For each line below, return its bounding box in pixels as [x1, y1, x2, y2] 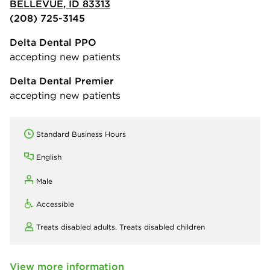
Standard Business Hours [36, 130, 126, 139]
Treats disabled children [119, 222, 205, 231]
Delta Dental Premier [10, 75, 114, 87]
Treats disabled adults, [36, 222, 119, 231]
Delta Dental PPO [10, 36, 96, 48]
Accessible [36, 199, 74, 209]
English [36, 152, 61, 162]
